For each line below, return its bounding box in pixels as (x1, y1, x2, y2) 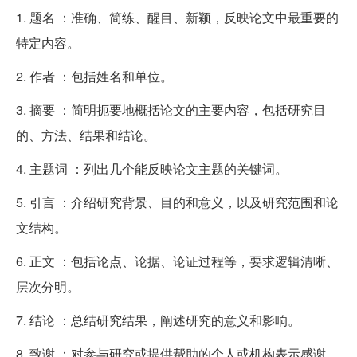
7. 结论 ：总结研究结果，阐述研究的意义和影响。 (16, 310, 300, 329)
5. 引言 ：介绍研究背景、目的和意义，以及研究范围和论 (16, 192, 339, 211)
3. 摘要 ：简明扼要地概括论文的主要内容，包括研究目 (16, 100, 326, 119)
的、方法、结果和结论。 (16, 125, 156, 144)
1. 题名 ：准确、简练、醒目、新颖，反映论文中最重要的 (16, 7, 339, 26)
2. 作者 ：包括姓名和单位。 (16, 66, 173, 85)
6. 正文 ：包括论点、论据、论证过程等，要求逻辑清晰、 (16, 251, 339, 270)
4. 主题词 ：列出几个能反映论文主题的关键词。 (16, 159, 288, 178)
